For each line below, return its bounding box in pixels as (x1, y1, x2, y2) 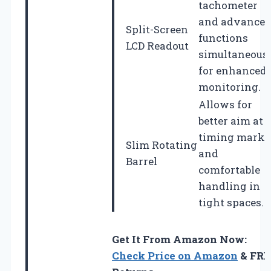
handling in (198, 178, 260, 193)
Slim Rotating (126, 137, 197, 152)
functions (198, 30, 248, 45)
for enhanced (198, 63, 267, 77)
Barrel (126, 154, 157, 168)
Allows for (198, 97, 252, 111)
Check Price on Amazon (112, 248, 238, 263)
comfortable (198, 162, 260, 177)
